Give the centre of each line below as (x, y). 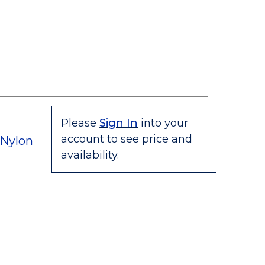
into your (165, 123)
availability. (90, 155)
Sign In (119, 123)
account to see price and (127, 139)
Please (79, 123)
